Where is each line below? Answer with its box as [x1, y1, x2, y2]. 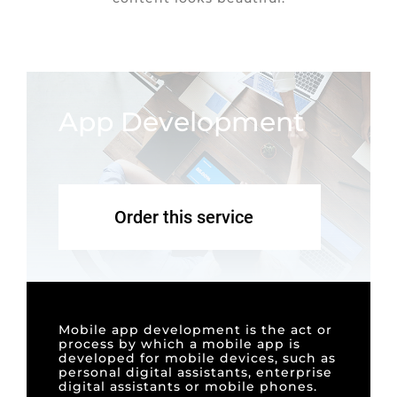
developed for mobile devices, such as [58, 349, 336, 366]
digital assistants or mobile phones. [58, 378, 317, 394]
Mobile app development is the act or [58, 321, 332, 338]
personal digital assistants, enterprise [58, 363, 332, 380]
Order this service [113, 206, 253, 228]
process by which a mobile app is [58, 335, 300, 352]
